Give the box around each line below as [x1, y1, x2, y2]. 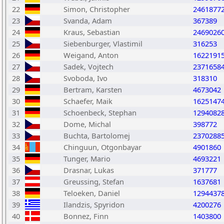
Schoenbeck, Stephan [63, 107, 136, 117]
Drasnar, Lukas [63, 165, 114, 175]
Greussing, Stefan [63, 176, 124, 186]
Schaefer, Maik [63, 96, 112, 106]
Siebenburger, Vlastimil [63, 38, 142, 48]
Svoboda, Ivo [63, 73, 107, 83]
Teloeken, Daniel [63, 188, 120, 198]
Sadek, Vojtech [63, 61, 113, 71]
